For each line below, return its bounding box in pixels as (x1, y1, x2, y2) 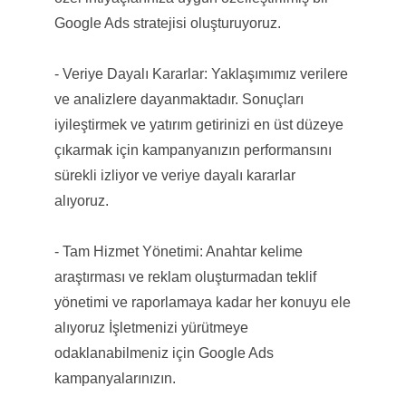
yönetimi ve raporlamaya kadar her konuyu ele (53, 294, 351, 310)
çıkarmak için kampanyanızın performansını (53, 141, 332, 158)
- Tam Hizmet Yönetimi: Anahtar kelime (53, 243, 303, 259)
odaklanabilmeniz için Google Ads (53, 344, 274, 361)
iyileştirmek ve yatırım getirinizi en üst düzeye (53, 116, 343, 132)
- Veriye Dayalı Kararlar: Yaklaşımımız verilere (53, 65, 348, 82)
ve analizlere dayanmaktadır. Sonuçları (53, 91, 304, 107)
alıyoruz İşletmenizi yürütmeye (53, 319, 248, 335)
